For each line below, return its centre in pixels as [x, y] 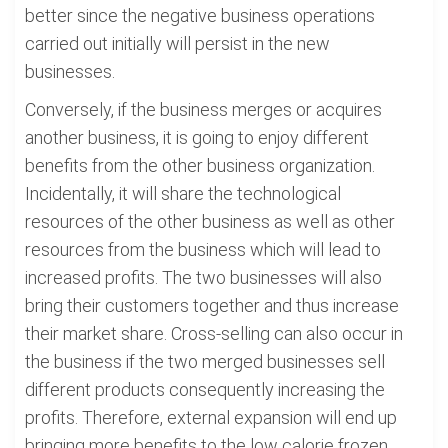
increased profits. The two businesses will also [203, 277]
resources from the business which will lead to [203, 249]
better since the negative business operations [200, 15]
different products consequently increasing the [205, 389]
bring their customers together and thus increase [212, 305]
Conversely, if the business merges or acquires [203, 109]
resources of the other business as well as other [210, 221]
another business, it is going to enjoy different [197, 137]
